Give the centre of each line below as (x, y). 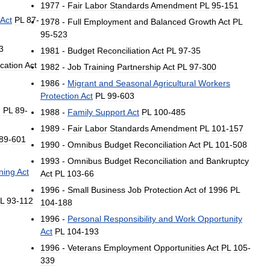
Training (99, 67)
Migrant (82, 83)
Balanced (168, 22)
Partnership (139, 67)
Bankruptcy (228, 161)
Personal (84, 219)
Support (110, 112)
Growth (202, 22)
